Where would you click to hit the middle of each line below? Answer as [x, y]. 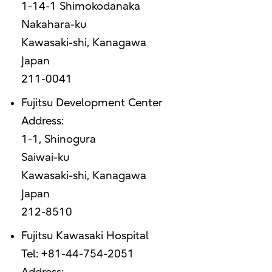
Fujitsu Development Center [92, 103]
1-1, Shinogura [58, 140]
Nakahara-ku [53, 25]
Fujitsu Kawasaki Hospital [85, 236]
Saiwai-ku [45, 158]
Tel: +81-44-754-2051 [77, 254]
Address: [42, 121]
